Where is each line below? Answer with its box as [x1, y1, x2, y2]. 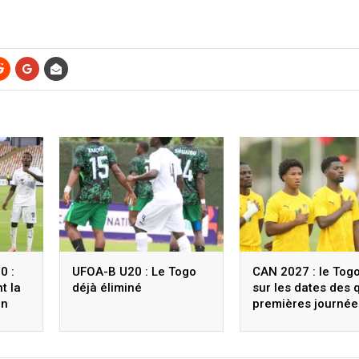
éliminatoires [252, 313, 327, 328]
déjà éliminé [72, 280, 142, 296]
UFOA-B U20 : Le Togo [72, 264, 196, 280]
